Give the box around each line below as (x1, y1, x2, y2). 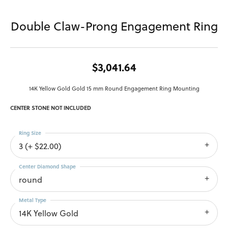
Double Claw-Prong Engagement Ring (10, 18, 218, 35)
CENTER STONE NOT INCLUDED (10, 103, 91, 112)
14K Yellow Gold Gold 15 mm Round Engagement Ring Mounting (28, 84, 199, 93)
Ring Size (19, 129, 41, 137)
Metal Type (19, 196, 46, 204)
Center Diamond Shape (19, 163, 76, 170)
